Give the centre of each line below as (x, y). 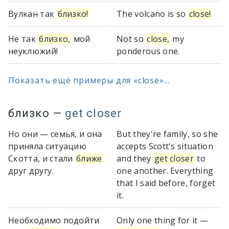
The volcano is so (152, 14)
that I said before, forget (166, 183)
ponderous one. (148, 51)
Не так (23, 39)
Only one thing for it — (163, 220)
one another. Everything (165, 171)
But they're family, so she (167, 134)
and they (135, 158)
